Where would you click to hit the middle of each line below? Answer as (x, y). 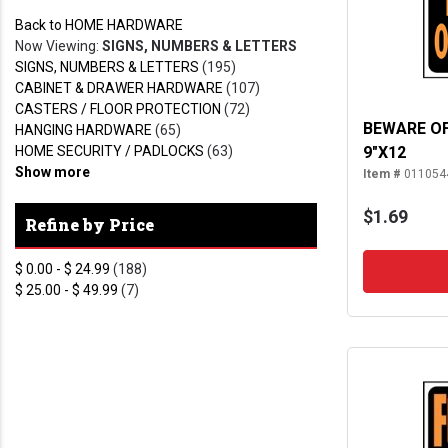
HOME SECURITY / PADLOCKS (109, 151)
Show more (52, 172)
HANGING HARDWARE (83, 130)
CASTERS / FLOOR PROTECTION (118, 109)
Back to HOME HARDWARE (99, 25)
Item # (382, 174)
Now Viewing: (58, 46)
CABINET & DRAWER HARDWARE (119, 88)
